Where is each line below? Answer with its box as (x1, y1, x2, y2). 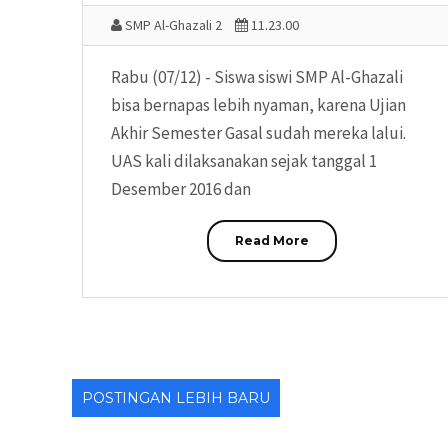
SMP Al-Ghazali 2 (122, 16, 222, 35)
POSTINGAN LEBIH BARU (82, 389, 270, 407)
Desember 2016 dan (111, 178, 251, 201)
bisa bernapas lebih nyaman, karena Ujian (111, 94, 406, 117)
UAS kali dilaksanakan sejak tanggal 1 (111, 150, 377, 173)
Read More (234, 233, 309, 249)
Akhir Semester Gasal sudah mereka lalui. (111, 122, 406, 145)
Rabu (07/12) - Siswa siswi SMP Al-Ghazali (111, 66, 403, 89)
